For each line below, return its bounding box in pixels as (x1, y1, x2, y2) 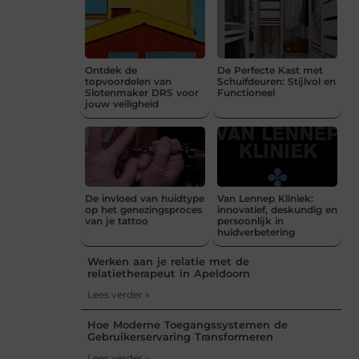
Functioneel (217, 86, 275, 99)
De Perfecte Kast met (217, 63, 323, 76)
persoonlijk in (217, 214, 284, 227)
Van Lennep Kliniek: (217, 192, 313, 204)
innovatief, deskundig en (217, 203, 337, 216)
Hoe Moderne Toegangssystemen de (87, 317, 288, 331)
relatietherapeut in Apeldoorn (87, 266, 250, 280)
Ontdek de (85, 63, 137, 76)
